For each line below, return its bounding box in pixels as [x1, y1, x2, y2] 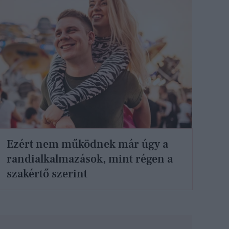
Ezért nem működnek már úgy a [7, 136, 169, 151]
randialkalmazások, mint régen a [7, 151, 173, 166]
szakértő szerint [7, 166, 88, 181]
